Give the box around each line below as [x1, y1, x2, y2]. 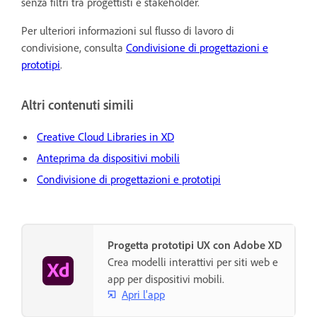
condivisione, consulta [21, 40, 126, 54]
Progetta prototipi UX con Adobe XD [108, 238, 282, 253]
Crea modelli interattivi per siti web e [108, 255, 278, 270]
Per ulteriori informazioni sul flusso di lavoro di [21, 23, 234, 38]
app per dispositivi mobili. [108, 272, 224, 287]
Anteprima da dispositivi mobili [37, 151, 180, 166]
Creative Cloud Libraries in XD [37, 129, 174, 144]
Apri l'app [122, 287, 165, 301]
